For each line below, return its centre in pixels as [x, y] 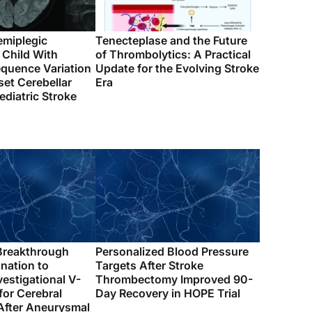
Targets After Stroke [149, 265]
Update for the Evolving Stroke [177, 68]
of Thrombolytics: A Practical [173, 54]
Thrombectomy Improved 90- [174, 279]
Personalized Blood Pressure [172, 251]
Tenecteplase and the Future [171, 40]
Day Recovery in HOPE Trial [168, 293]
